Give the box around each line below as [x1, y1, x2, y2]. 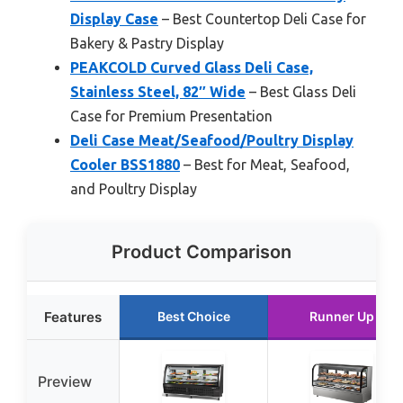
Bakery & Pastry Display [70, 34, 224, 51]
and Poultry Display [70, 180, 197, 197]
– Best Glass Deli [246, 83, 356, 100]
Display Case [70, 10, 158, 27]
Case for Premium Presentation [70, 107, 273, 124]
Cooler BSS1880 [70, 156, 180, 173]
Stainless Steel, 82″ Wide [70, 83, 246, 100]
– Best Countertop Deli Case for [158, 10, 366, 27]
